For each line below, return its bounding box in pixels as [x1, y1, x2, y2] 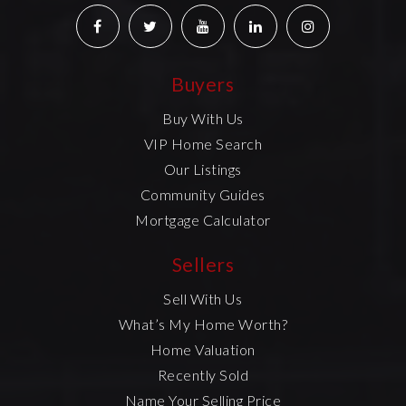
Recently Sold [157, 365, 249, 383]
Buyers [171, 72, 235, 95]
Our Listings [163, 159, 242, 178]
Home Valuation [150, 340, 256, 358]
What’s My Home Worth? [118, 314, 288, 333]
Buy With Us [162, 109, 244, 127]
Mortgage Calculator [135, 210, 271, 228]
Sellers [171, 252, 235, 275]
